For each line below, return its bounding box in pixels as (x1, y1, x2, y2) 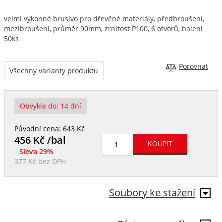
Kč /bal (30, 133, 66, 147)
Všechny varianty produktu (9, 66, 98, 75)
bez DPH (36, 157, 66, 166)
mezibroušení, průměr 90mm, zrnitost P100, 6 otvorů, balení (3, 24, 203, 33)
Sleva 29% (19, 147, 53, 156)
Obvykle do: (19, 101, 60, 111)
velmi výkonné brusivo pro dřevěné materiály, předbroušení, (3, 14, 204, 23)
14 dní (60, 101, 81, 111)
